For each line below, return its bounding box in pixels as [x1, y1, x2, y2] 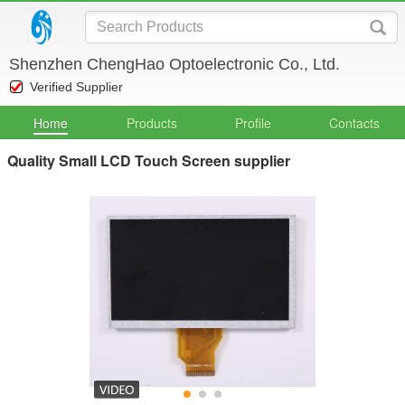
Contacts [329, 114, 380, 132]
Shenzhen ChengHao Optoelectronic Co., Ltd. [9, 55, 340, 73]
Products [127, 114, 177, 132]
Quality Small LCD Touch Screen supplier [7, 150, 290, 171]
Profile [235, 114, 271, 132]
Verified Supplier [30, 80, 123, 94]
